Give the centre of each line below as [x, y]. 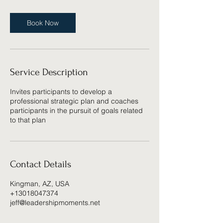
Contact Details [41, 164]
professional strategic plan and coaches [74, 101]
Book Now [43, 23]
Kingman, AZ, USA [40, 184]
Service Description [49, 72]
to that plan [28, 120]
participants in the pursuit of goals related [76, 111]
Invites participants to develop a [61, 92]
